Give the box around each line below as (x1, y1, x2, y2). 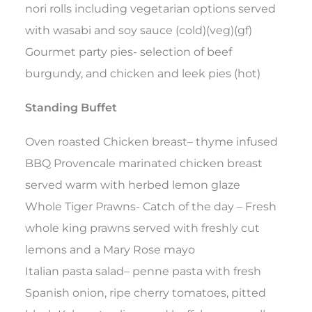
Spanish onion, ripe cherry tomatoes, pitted (25, 286, 266, 300)
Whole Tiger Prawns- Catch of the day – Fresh (25, 200, 276, 214)
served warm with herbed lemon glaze (25, 178, 240, 192)
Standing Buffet (25, 101, 117, 115)
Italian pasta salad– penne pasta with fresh (25, 265, 261, 279)
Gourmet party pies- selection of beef (25, 45, 232, 59)
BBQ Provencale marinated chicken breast (25, 157, 263, 171)
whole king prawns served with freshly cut (25, 221, 260, 235)
